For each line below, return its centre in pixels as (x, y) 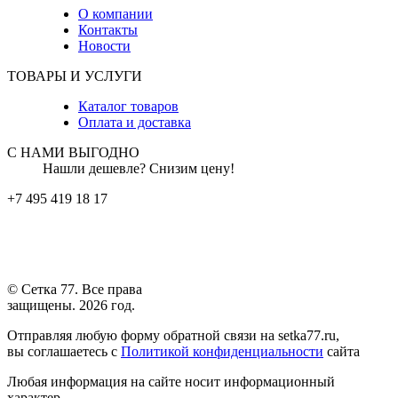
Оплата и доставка (135, 123)
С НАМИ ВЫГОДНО (73, 153)
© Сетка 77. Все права (75, 290)
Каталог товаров (128, 107)
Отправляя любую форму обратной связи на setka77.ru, (173, 336)
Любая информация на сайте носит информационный (171, 382)
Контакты (108, 30)
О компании (115, 14)
